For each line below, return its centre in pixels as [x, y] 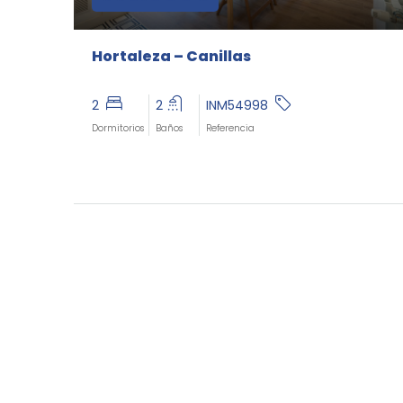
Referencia [230, 129]
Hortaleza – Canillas [171, 57]
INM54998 [239, 106]
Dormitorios [118, 129]
